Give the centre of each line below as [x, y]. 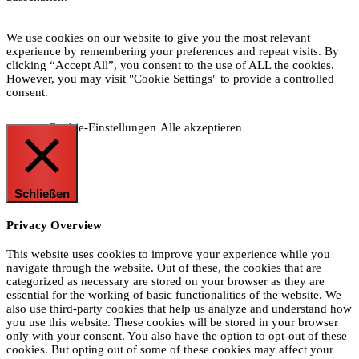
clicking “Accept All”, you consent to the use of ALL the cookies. [170, 65]
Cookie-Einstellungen [102, 128]
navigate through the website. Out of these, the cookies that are [164, 268]
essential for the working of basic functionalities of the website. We [174, 295]
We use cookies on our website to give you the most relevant [158, 38]
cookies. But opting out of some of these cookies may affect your [170, 350]
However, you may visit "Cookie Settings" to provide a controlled [170, 79]
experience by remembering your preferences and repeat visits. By [173, 52]
